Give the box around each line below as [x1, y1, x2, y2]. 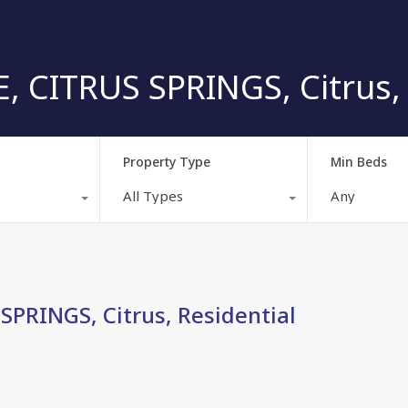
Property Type [122, 152, 210, 170]
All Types [122, 186, 183, 205]
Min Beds [331, 152, 388, 170]
